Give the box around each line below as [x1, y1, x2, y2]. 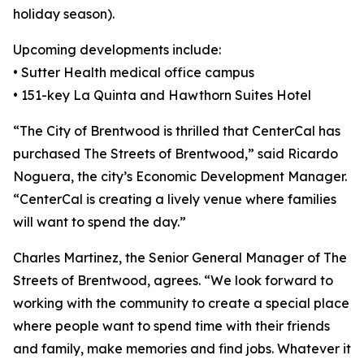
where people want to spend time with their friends [13, 318, 330, 334]
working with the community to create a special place [13, 295, 349, 311]
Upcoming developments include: [13, 41, 221, 58]
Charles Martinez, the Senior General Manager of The [13, 249, 347, 266]
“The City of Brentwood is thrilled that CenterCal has [13, 123, 340, 139]
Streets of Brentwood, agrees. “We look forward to [13, 272, 333, 288]
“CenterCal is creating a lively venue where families [13, 191, 336, 207]
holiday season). [13, 6, 115, 22]
